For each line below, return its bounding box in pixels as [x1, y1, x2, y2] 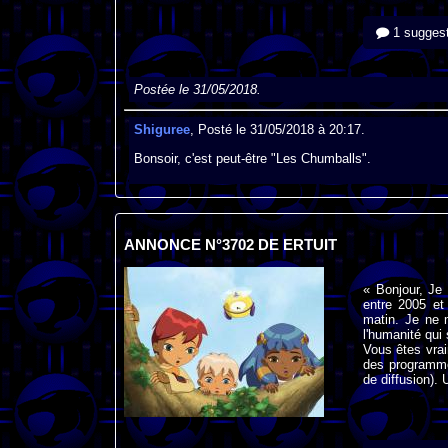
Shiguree [133, 122, 190, 138]
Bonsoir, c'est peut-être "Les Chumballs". [133, 150, 371, 166]
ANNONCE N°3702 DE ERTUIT [123, 236, 337, 253]
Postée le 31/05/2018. [133, 82, 261, 97]
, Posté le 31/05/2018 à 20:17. [189, 122, 365, 138]
